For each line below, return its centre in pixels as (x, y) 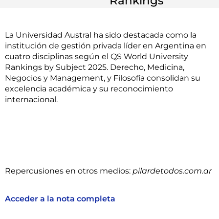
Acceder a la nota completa (60, 199)
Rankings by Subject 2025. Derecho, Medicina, (95, 67)
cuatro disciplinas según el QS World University (97, 57)
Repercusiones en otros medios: (69, 171)
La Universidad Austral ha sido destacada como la (101, 35)
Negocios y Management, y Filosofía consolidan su (103, 78)
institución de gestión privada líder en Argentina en (106, 46)
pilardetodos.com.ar (172, 171)
